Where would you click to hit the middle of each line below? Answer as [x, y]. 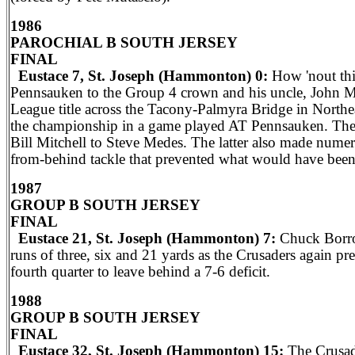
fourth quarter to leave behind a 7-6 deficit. [140, 271]
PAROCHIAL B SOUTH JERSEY [124, 42]
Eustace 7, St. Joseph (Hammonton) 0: [141, 76]
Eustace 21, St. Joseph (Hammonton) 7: [143, 238]
